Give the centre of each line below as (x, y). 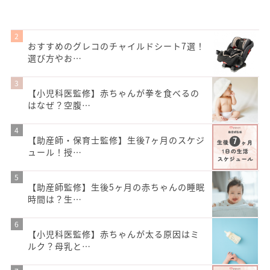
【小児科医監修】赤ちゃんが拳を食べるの (114, 93)
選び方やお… (55, 58)
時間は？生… (55, 199)
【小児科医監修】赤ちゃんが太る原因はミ (114, 234)
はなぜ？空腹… (59, 105)
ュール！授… (55, 152)
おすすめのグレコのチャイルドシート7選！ (116, 46)
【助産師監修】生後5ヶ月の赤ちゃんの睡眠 (116, 187)
